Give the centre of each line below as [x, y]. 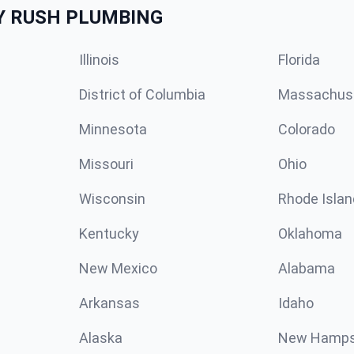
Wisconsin [112, 198]
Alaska [101, 337]
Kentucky [109, 233]
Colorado [307, 129]
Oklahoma [310, 233]
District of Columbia [142, 94]
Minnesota [113, 129]
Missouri [106, 164]
